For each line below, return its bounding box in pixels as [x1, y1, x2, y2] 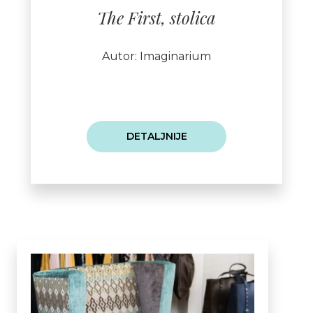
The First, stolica [97, 6, 216, 29]
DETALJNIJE [126, 130, 187, 143]
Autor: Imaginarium [102, 50, 211, 64]
